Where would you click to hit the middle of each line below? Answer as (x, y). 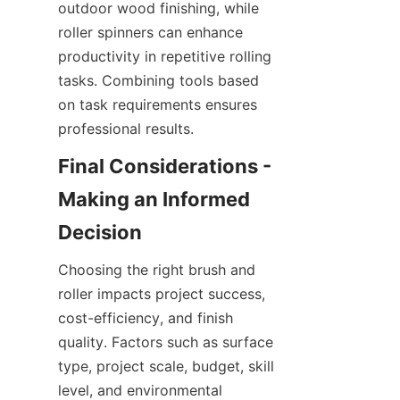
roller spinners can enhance (150, 33)
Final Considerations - (165, 167)
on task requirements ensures (158, 105)
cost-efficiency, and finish (146, 318)
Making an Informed (154, 200)
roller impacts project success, (162, 294)
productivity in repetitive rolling (165, 57)
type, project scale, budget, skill (166, 367)
